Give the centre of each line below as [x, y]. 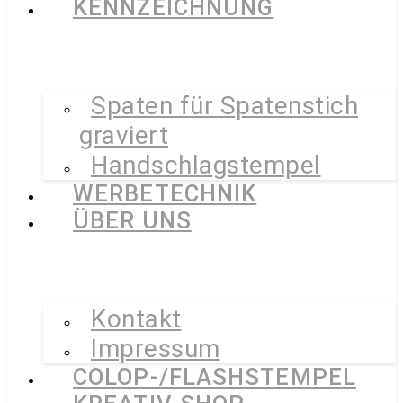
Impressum [156, 349]
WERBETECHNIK [165, 193]
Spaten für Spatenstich [224, 106]
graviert [124, 135]
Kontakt [136, 319]
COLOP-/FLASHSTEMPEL [215, 377]
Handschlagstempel [206, 165]
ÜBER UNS [132, 220]
